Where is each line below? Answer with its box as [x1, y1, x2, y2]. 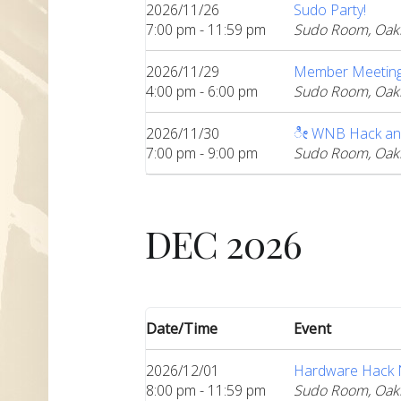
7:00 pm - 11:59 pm [146, 19, 266, 39]
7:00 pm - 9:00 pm [146, 142, 258, 163]
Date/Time [146, 318, 218, 338]
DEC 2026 [145, 218, 302, 269]
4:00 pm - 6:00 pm [146, 81, 258, 101]
